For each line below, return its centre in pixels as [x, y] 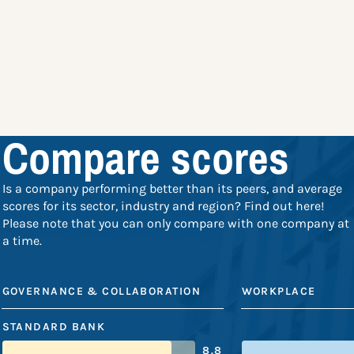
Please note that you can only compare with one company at [175, 224]
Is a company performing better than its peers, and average [172, 189]
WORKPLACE [279, 292]
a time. [22, 241]
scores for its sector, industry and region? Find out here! [163, 206]
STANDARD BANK [54, 327]
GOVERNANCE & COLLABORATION [102, 292]
